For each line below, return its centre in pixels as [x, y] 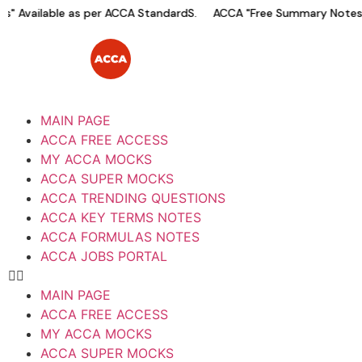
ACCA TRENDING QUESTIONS [133, 198]
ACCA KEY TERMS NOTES [121, 217]
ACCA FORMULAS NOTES [120, 237]
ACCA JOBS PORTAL [104, 256]
